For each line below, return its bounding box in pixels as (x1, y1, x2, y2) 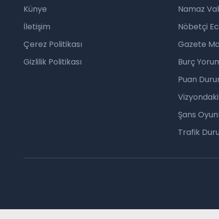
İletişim (23, 21, 50, 32)
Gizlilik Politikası (23, 56, 82, 67)
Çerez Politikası (23, 39, 82, 50)
